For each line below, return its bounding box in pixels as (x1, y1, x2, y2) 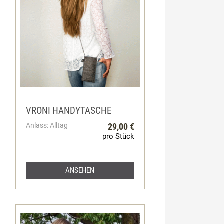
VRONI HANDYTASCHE (25, 105, 111, 116)
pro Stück (102, 131, 134, 141)
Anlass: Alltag (25, 121, 68, 129)
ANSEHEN (65, 165, 95, 175)
